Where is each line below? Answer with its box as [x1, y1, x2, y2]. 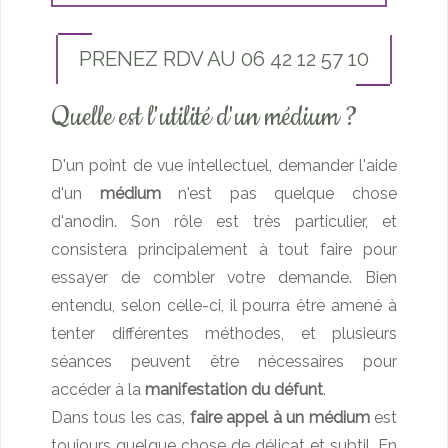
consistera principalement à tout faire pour [51, 239, 397, 259]
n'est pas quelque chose [160, 183, 398, 203]
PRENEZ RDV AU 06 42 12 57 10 [79, 47, 369, 72]
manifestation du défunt [145, 379, 323, 399]
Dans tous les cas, [51, 407, 190, 427]
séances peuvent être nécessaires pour [51, 351, 397, 371]
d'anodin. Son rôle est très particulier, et [51, 211, 397, 231]
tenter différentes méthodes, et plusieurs [51, 323, 397, 343]
